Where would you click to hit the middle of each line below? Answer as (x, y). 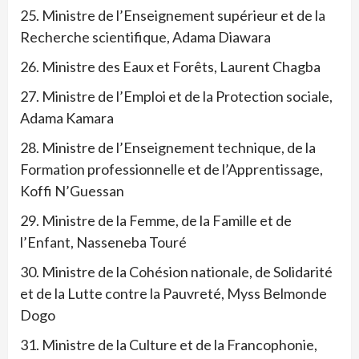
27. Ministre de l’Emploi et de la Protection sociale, (176, 96)
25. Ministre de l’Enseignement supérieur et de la (173, 15)
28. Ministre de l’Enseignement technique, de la (168, 147)
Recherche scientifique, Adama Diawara (145, 37)
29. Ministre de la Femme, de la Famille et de (156, 220)
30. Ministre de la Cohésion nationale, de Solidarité (176, 272)
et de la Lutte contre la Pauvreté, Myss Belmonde (173, 293)
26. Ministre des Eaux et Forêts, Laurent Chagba (170, 67)
